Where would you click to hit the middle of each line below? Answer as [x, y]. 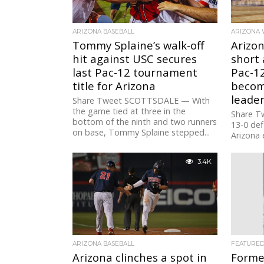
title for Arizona [114, 86]
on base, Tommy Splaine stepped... [141, 133]
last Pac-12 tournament [135, 72]
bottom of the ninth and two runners [145, 122]
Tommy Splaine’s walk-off [138, 45]
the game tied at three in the [129, 111]
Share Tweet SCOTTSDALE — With [141, 101]
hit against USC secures [135, 59]
